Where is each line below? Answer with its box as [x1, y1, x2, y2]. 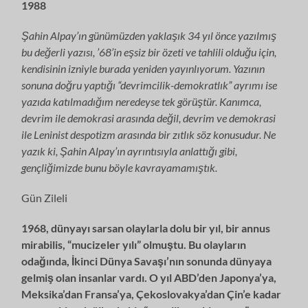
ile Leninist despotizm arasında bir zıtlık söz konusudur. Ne [21, 127, 276, 141]
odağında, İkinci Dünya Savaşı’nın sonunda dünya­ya [21, 254, 272, 267]
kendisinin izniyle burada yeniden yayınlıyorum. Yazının [21, 61, 265, 75]
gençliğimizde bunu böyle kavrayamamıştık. [21, 160, 218, 174]
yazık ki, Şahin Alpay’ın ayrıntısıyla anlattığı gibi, [21, 144, 238, 157]
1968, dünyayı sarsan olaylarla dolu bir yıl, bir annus [21, 221, 271, 234]
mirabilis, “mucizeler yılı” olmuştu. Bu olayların [21, 237, 247, 251]
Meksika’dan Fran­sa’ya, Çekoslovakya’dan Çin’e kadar [21, 287, 282, 300]
